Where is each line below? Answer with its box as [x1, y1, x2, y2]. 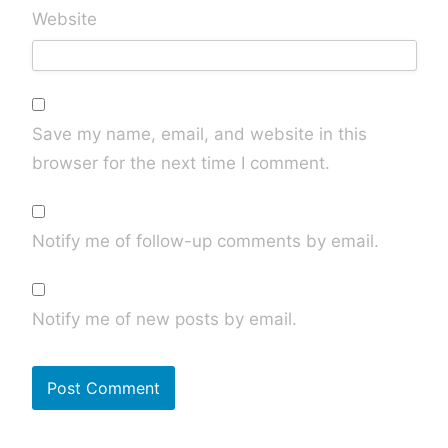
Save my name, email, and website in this [31, 124, 367, 145]
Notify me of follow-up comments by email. [31, 231, 379, 252]
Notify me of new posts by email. [31, 309, 297, 330]
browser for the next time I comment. [31, 153, 330, 174]
